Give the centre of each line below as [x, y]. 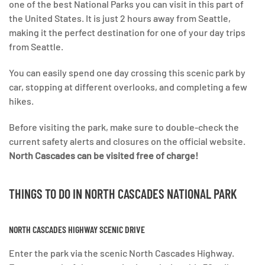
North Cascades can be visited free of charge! [104, 155]
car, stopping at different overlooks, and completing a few [128, 86]
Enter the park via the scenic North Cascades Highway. [122, 253]
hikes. [21, 101]
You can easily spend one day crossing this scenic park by [127, 72]
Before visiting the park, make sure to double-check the [124, 127]
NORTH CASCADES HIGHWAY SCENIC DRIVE [77, 229]
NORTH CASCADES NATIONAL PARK [161, 193]
